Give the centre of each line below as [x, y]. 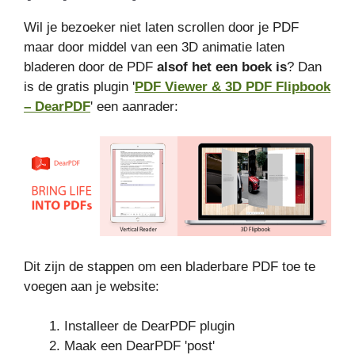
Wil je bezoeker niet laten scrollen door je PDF [161, 27]
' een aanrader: [134, 106]
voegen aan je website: [92, 286]
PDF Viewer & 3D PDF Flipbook [233, 86]
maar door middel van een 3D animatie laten [154, 47]
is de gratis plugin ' [79, 86]
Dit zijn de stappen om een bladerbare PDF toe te [170, 266]
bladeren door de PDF [90, 67]
